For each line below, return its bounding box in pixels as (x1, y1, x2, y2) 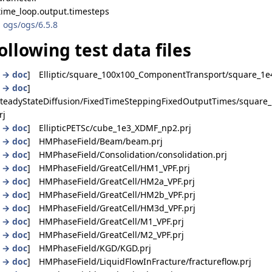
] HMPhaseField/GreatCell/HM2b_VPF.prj (27, 188, 195, 200)
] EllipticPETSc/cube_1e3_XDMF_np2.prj (27, 121, 191, 134)
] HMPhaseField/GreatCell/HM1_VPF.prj (27, 161, 190, 174)
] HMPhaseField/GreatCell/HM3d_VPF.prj (27, 202, 195, 214)
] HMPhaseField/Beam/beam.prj (27, 135, 163, 147)
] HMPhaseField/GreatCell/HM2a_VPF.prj (27, 175, 195, 187)
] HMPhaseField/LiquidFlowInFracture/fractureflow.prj (27, 255, 251, 267)
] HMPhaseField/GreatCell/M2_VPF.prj (27, 228, 184, 240)
